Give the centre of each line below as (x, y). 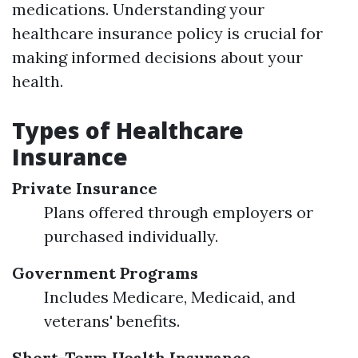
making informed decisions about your (157, 57)
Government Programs (105, 273)
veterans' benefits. (112, 321)
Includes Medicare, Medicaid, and (170, 297)
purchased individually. (131, 236)
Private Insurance (85, 188)
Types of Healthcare (128, 130)
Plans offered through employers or (179, 212)
